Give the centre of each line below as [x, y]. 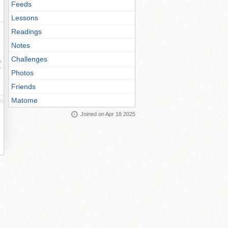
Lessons [25, 18]
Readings [26, 32]
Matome [24, 100]
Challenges [29, 59]
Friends [23, 87]
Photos [22, 73]
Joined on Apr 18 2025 [108, 114]
